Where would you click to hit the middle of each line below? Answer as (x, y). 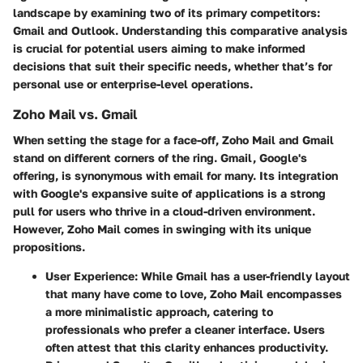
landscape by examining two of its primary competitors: (167, 12)
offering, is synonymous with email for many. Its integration (175, 175)
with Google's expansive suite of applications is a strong (169, 193)
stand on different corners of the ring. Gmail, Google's (160, 157)
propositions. (49, 246)
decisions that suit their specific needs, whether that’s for (173, 66)
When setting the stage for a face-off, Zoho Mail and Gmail (173, 139)
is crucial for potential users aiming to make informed (159, 48)
